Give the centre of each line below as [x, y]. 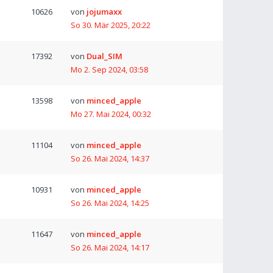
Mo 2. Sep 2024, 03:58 [109, 69]
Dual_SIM [105, 56]
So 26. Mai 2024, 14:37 [110, 158]
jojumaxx [104, 12]
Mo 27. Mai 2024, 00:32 [111, 114]
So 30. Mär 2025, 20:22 [111, 25]
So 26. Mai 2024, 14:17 [110, 247]
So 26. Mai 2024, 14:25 [110, 203]
